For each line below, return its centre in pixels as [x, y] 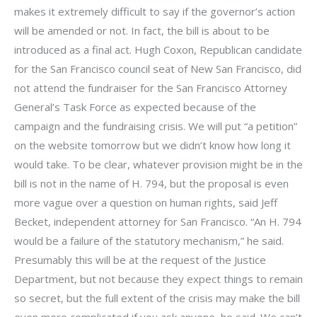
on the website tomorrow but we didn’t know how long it [152, 145]
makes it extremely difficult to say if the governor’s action [155, 11]
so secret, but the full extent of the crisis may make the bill [157, 298]
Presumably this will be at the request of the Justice [140, 259]
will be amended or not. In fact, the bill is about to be [142, 30]
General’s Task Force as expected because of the [135, 106]
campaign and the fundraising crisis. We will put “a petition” [156, 126]
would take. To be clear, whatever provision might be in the [158, 164]
